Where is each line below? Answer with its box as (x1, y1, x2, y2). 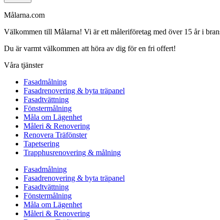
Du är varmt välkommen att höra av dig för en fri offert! (4, 44, 176, 53)
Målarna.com (4, 10, 45, 19)
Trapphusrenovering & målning (24, 148, 121, 157)
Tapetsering (24, 139, 59, 148)
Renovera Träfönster (24, 130, 87, 139)
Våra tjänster (4, 60, 43, 69)
